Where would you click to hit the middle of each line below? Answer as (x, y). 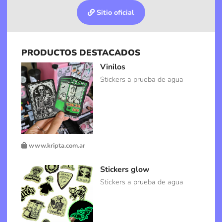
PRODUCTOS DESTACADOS (81, 53)
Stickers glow (125, 169)
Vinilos (113, 67)
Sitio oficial (114, 13)
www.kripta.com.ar (56, 145)
